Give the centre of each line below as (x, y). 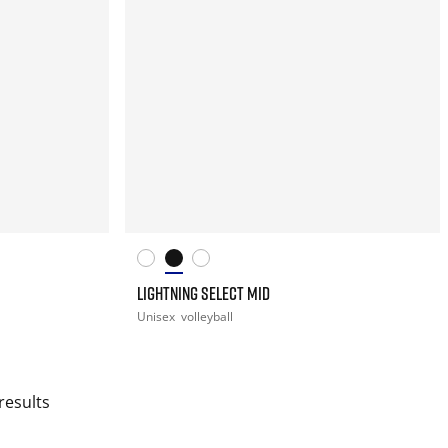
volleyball (207, 316)
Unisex (158, 316)
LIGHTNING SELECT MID (204, 292)
